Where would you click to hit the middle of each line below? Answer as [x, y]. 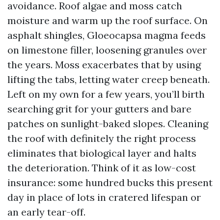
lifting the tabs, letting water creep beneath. [109, 79]
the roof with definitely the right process [102, 138]
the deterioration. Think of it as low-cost [102, 168]
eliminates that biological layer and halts [102, 153]
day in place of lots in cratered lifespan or [104, 197]
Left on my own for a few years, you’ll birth [106, 94]
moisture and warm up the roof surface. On [108, 20]
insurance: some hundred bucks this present [110, 182]
